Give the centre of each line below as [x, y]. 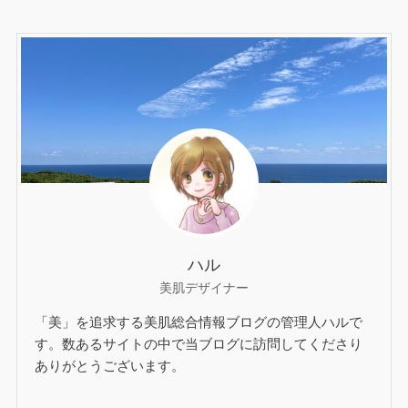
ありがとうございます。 [110, 365]
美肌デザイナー [204, 287]
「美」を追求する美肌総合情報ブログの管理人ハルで [199, 321]
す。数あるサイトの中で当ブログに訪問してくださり [199, 343]
